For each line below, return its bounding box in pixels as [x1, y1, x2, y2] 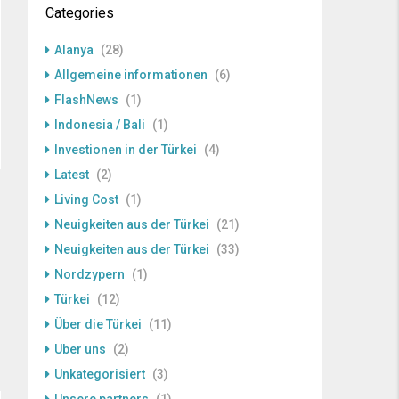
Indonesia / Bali [54, 118, 145, 132]
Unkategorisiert [54, 367, 145, 381]
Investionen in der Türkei [54, 142, 197, 157]
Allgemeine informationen [54, 68, 208, 82]
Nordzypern [54, 267, 125, 281]
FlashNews [54, 93, 118, 107]
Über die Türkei [54, 317, 142, 331]
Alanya [54, 43, 94, 57]
